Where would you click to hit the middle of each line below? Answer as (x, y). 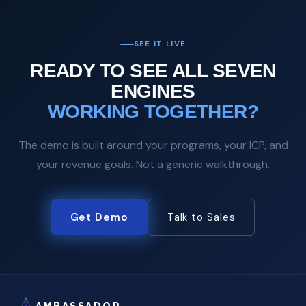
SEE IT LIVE (160, 44)
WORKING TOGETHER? (153, 112)
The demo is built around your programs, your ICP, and (153, 145)
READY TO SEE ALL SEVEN (153, 71)
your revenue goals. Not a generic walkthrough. (153, 165)
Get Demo (99, 218)
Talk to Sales (201, 218)
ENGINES (153, 92)
